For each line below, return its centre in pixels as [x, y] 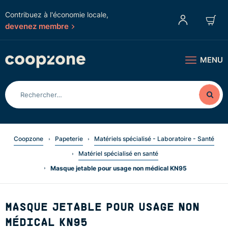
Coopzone [28, 138]
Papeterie [69, 138]
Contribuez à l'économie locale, [57, 15]
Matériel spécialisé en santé [119, 153]
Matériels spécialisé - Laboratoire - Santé [154, 138]
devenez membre [37, 26]
